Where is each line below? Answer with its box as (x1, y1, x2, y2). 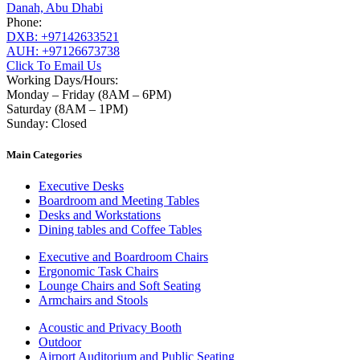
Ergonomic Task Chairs (39, 264, 158, 279)
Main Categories (6, 148, 82, 161)
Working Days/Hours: (6, 72, 118, 87)
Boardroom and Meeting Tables (39, 194, 199, 208)
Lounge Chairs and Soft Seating (39, 279, 201, 293)
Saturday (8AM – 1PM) (6, 101, 128, 116)
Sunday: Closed (6, 116, 87, 130)
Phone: (6, 14, 42, 29)
